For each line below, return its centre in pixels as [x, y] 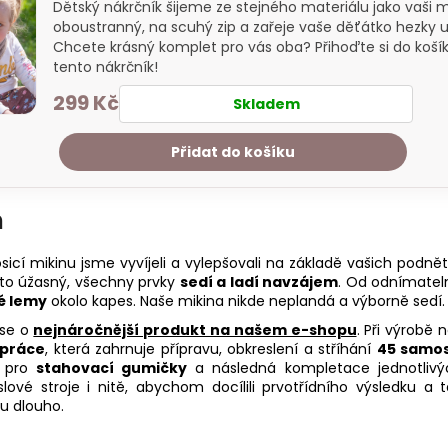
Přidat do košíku [233, 151]
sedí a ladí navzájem [259, 281]
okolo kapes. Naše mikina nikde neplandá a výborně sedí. [246, 300]
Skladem [266, 103]
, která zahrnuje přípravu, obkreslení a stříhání [211, 348]
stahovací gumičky [112, 367]
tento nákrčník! [105, 66]
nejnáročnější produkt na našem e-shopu [195, 329]
